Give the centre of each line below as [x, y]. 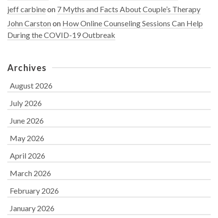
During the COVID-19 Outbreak [61, 35]
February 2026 [34, 190]
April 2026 [27, 155]
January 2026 [32, 208]
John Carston [29, 23]
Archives [27, 67]
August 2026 [31, 85]
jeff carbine [27, 9]
